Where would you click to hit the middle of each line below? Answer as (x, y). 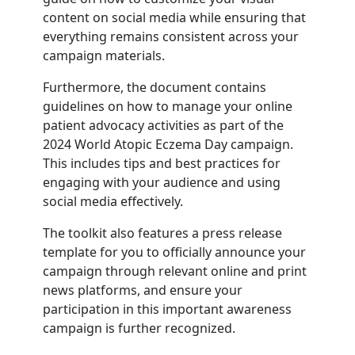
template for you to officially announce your (174, 252)
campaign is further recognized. (139, 328)
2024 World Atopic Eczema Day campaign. (168, 144)
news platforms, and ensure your (143, 290)
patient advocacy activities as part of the (163, 125)
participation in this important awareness (167, 309)
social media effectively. (113, 201)
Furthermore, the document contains (155, 87)
